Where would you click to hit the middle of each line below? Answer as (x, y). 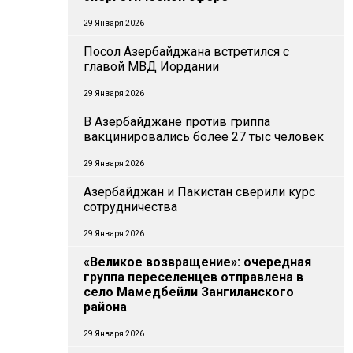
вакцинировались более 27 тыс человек (204, 137)
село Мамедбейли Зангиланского (189, 292)
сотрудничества (130, 207)
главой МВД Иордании (151, 67)
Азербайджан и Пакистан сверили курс (199, 192)
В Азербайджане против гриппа (177, 122)
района (105, 307)
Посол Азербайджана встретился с (186, 52)
